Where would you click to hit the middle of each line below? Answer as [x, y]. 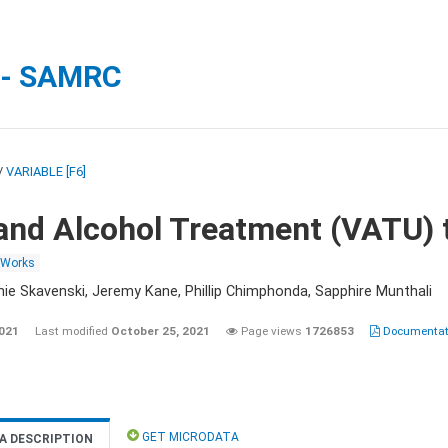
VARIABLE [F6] [46, 171]
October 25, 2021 [160, 331]
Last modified [73, 331]
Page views [271, 331]
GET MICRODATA [189, 437]
